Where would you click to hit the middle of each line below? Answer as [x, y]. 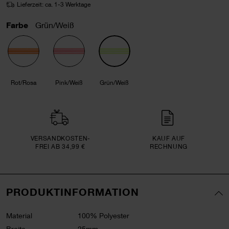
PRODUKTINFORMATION [73, 191]
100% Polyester [104, 215]
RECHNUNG [169, 146]
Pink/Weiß [69, 82]
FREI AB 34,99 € [60, 146]
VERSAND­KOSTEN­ [60, 138]
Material [19, 215]
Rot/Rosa [24, 82]
